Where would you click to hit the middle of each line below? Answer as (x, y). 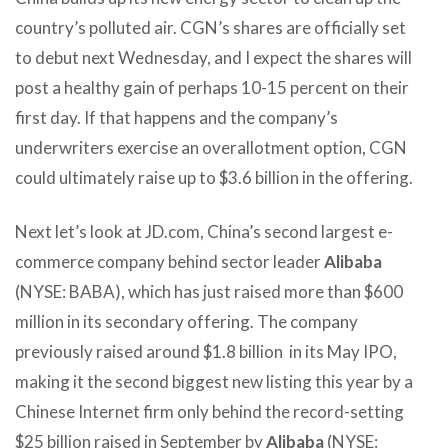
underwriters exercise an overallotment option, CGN (211, 147)
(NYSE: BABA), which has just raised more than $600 (209, 291)
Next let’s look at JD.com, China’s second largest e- (204, 231)
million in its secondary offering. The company (186, 321)
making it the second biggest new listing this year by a (214, 381)
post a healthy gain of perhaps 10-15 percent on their (212, 87)
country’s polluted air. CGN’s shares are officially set (210, 27)
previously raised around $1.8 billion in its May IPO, (206, 351)
